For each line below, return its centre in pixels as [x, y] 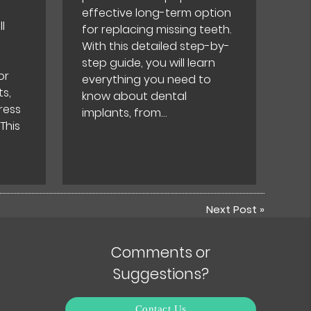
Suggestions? [161, 274]
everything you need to [147, 80]
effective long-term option [157, 13]
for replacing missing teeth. [157, 30]
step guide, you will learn [149, 63]
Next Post [231, 209]
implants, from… [125, 113]
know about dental [135, 96]
